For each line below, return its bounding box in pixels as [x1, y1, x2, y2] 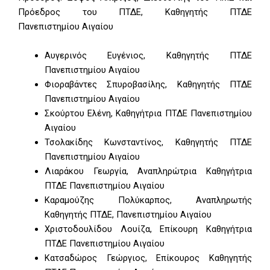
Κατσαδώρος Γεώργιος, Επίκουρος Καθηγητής [44, 252, 252, 263]
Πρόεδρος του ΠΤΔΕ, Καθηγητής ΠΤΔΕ [18, 7, 252, 18]
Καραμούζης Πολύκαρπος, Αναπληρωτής [44, 194, 252, 206]
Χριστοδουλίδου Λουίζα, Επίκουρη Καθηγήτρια [44, 223, 252, 234]
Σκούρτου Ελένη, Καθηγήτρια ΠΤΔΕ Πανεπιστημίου [44, 107, 252, 119]
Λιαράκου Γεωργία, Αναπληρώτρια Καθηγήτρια [44, 165, 252, 177]
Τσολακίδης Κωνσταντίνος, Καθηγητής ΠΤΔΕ [44, 136, 252, 148]
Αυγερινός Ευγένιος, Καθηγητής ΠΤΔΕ [44, 49, 252, 61]
